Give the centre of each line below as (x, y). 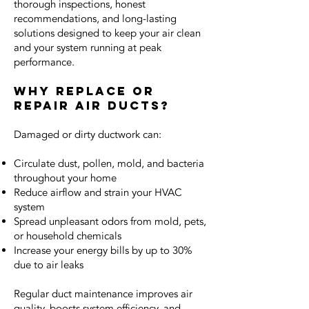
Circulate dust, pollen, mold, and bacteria (109, 163)
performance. (44, 62)
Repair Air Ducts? (92, 106)
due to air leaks (49, 265)
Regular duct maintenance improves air (103, 294)
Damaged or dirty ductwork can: (88, 134)
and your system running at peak (88, 48)
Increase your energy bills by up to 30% (103, 250)
